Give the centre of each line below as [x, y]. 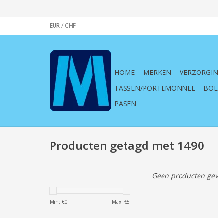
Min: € [57, 202]
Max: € [119, 202]
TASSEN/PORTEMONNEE [155, 88]
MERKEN [157, 72]
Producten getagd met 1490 [127, 146]
